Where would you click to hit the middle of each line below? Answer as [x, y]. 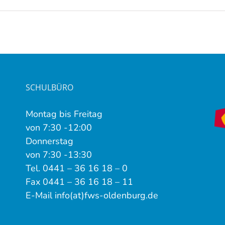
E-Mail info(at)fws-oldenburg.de [92, 195]
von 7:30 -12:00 [59, 128]
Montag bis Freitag [64, 114]
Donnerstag [49, 141]
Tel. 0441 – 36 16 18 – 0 [76, 168]
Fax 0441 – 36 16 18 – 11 [79, 182]
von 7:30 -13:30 [59, 155]
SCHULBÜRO [49, 87]
